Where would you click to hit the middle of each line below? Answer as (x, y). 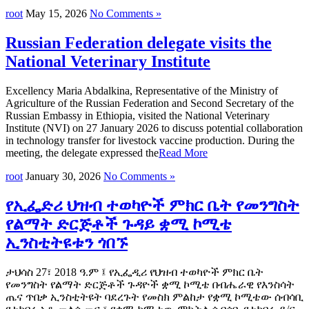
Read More (183, 152)
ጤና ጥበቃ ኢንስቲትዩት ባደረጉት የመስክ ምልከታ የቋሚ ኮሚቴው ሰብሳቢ (154, 297)
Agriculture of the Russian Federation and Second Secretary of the (150, 103)
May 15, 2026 (56, 14)
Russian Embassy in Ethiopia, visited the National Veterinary (138, 115)
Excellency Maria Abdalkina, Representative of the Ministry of (142, 90)
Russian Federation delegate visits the (139, 42)
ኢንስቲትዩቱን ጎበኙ (67, 242)
